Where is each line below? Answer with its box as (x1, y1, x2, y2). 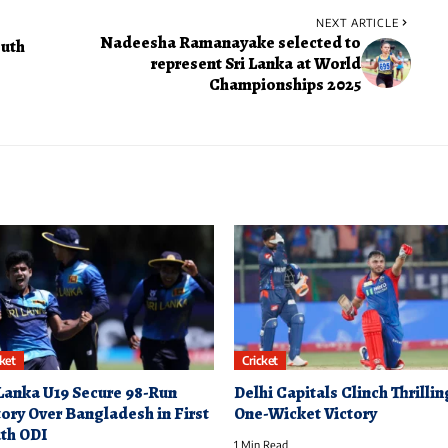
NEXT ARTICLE (315, 15, 399, 29)
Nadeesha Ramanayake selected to (99, 30, 361, 54)
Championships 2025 (208, 72, 361, 96)
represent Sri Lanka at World (150, 51, 361, 75)
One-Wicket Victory (234, 402, 377, 426)
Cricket (242, 352, 278, 368)
